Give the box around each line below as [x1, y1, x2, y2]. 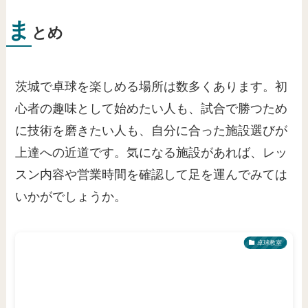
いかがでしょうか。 [15, 189, 127, 203]
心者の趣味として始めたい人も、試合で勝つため [15, 101, 288, 115]
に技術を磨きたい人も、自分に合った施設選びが [15, 123, 288, 137]
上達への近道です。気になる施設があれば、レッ [15, 145, 288, 159]
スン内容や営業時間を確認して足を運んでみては [15, 167, 288, 181]
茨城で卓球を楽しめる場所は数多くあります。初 [15, 79, 288, 93]
